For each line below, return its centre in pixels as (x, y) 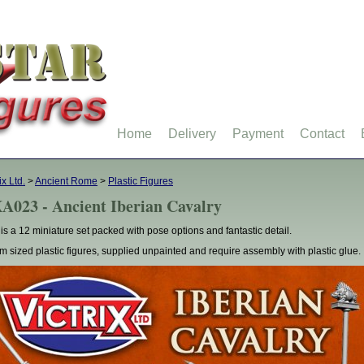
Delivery (192, 134)
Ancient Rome (66, 181)
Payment (258, 134)
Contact (322, 134)
